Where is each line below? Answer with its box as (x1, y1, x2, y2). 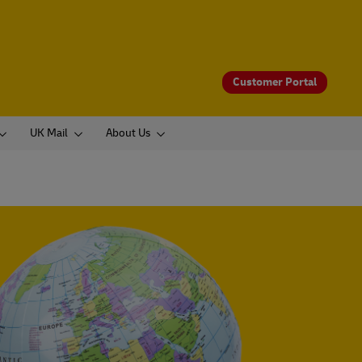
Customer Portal (233, 74, 317, 89)
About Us (106, 126, 150, 141)
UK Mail (30, 126, 68, 141)
